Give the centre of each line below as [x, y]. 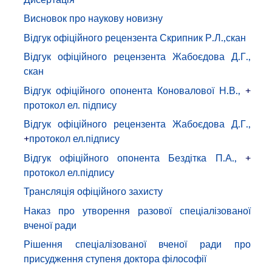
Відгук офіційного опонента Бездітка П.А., [130, 158]
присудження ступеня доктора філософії [115, 259]
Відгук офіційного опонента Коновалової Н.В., [132, 90]
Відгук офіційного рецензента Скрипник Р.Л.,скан [135, 37]
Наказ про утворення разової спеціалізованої [137, 210]
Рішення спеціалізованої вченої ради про [137, 244]
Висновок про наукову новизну [93, 19]
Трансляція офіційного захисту [93, 192]
